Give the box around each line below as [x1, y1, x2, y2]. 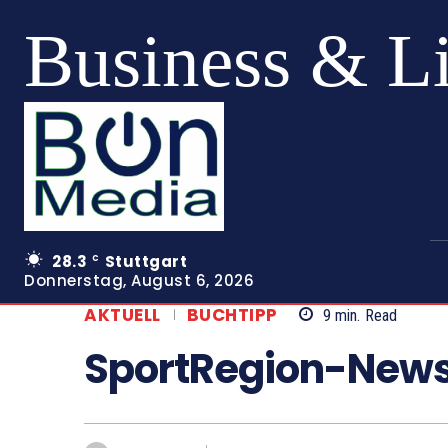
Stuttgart [104, 250, 187, 272]
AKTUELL [84, 302, 161, 327]
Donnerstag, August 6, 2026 [24, 269, 254, 291]
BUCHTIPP [186, 302, 278, 327]
